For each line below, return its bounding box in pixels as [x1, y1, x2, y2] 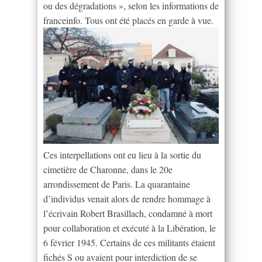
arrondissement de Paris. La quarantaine [43, 178, 190, 191]
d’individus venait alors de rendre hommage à [43, 192, 211, 205]
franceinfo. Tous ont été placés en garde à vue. [43, 13, 213, 26]
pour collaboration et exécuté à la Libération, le [43, 222, 216, 235]
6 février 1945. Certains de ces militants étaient [43, 236, 215, 249]
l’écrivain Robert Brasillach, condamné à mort [43, 207, 212, 220]
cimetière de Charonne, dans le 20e [43, 163, 173, 176]
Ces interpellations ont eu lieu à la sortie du [43, 149, 201, 161]
